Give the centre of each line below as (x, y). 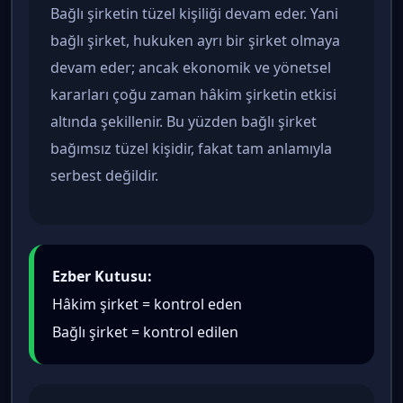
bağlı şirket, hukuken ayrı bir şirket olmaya (195, 40)
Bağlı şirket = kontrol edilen (145, 331)
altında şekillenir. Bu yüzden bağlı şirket (184, 121)
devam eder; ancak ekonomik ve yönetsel (191, 67)
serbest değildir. (104, 175)
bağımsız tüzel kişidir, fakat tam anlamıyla (191, 148)
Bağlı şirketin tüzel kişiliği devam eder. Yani (194, 13)
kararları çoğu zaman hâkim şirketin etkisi (193, 94)
